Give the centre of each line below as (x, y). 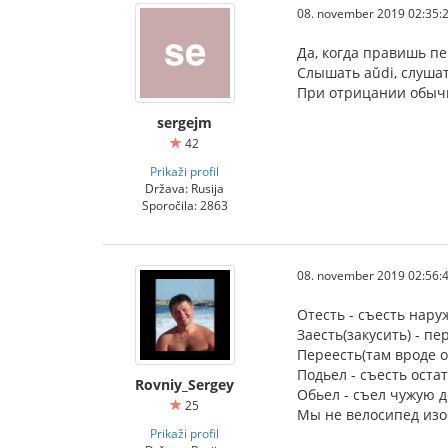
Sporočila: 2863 (184, 205)
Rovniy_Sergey (184, 385)
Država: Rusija (184, 188)
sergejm (184, 123)
